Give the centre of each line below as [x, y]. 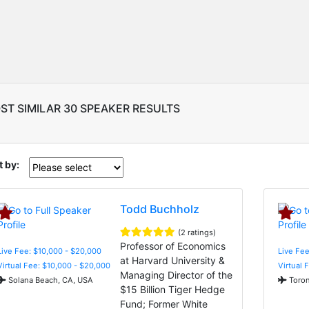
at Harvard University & [173, 260]
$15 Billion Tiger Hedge [173, 289]
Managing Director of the [177, 275]
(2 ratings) [197, 232]
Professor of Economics [173, 246]
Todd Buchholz [160, 209]
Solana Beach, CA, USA [50, 280]
